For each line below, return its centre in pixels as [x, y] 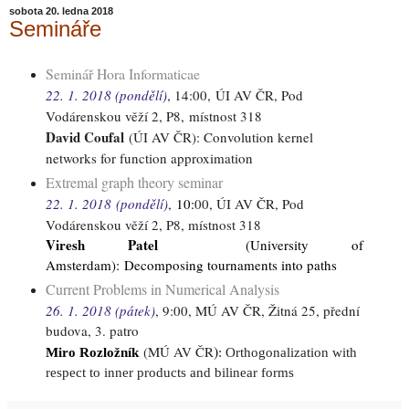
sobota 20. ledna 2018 [61, 11]
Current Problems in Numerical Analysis [162, 288]
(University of [305, 244]
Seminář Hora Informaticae [122, 73]
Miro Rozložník [92, 352]
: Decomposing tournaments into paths [226, 264]
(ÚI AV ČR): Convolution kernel [218, 137]
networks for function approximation [149, 158]
